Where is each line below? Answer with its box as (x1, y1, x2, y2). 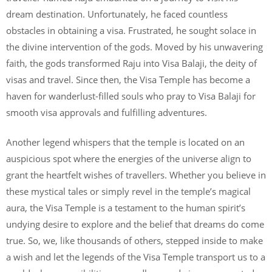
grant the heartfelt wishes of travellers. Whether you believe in (6, 169, 266, 181)
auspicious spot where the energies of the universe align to (6, 152, 251, 165)
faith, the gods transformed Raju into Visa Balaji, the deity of (6, 56, 257, 69)
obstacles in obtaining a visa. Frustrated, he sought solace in (6, 24, 256, 36)
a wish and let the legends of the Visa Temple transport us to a (6, 251, 265, 263)
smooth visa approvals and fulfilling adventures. (6, 106, 209, 118)
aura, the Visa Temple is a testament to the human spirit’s (6, 202, 245, 214)
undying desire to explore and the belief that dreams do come (6, 218, 264, 230)
